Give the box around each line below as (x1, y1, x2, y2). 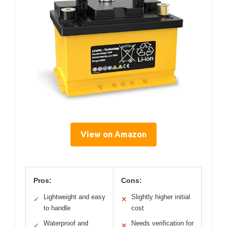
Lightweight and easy (44, 193, 105, 201)
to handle (44, 204, 70, 212)
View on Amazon (81, 129, 146, 139)
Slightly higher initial (131, 193, 190, 201)
